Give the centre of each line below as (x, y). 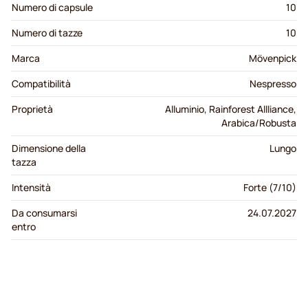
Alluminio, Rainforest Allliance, (231, 109)
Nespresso (273, 84)
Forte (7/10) (270, 188)
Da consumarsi (44, 213)
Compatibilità (41, 84)
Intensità (31, 188)
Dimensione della (49, 148)
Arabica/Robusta (259, 123)
